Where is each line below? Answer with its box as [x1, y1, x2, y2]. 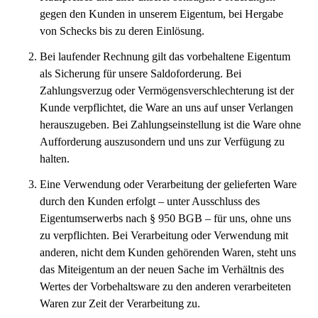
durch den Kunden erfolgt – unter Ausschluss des [40, 195, 260, 207]
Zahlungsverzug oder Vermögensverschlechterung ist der [40, 84, 294, 97]
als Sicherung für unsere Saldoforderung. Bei [40, 67, 241, 79]
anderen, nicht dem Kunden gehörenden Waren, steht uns [40, 246, 296, 258]
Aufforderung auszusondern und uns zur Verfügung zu [40, 136, 285, 148]
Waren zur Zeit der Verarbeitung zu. [40, 297, 200, 309]
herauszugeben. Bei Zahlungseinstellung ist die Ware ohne [40, 119, 301, 131]
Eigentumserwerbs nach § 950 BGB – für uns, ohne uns [40, 212, 291, 224]
